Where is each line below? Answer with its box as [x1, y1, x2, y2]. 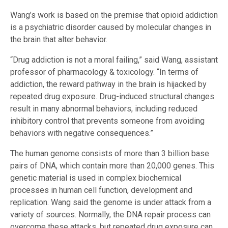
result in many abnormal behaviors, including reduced [10, 103, 197, 113]
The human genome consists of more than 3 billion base [10, 148, 209, 158]
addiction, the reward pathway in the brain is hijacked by [10, 79, 207, 89]
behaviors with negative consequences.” [10, 128, 153, 138]
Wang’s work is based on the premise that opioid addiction [10, 10, 218, 20]
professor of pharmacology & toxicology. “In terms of [10, 67, 198, 77]
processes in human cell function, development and [10, 185, 192, 195]
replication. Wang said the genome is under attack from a [10, 197, 211, 207]
